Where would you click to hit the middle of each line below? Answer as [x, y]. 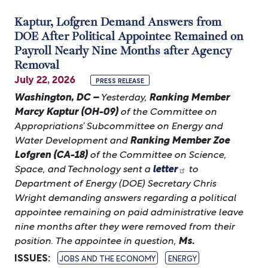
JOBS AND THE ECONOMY [108, 258]
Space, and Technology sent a [83, 168]
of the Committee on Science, [158, 153]
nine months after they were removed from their [124, 225]
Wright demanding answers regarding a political [125, 197]
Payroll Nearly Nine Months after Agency [123, 50]
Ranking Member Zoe [179, 139]
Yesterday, [124, 96]
